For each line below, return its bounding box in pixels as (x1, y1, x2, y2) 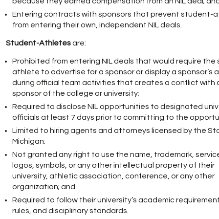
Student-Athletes (6, 39, 71, 47)
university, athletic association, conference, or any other (12, 172, 215, 180)
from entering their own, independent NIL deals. (12, 21, 182, 29)
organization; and (12, 183, 75, 191)
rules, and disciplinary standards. (12, 207, 129, 215)
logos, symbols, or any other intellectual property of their (12, 161, 215, 169)
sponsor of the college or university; (12, 89, 139, 97)
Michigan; (12, 137, 45, 145)
